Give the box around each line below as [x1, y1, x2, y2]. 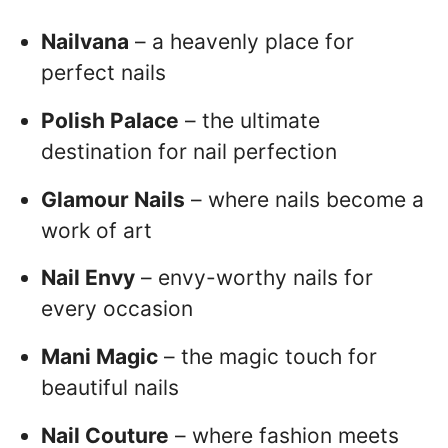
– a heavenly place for [129, 29, 354, 54]
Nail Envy [41, 265, 135, 291]
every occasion [41, 296, 193, 322]
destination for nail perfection [41, 138, 337, 164]
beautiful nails [41, 375, 179, 401]
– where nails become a [185, 186, 424, 212]
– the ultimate [179, 107, 320, 133]
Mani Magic [41, 344, 158, 370]
